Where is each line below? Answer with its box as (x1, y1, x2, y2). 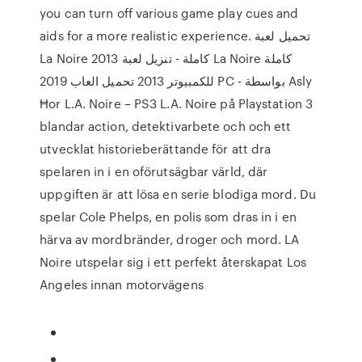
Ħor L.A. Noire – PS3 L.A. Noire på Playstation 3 (40, 95, 314, 112)
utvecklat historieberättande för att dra (40, 140, 271, 158)
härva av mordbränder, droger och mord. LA (40, 230, 300, 248)
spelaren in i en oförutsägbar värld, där (40, 162, 268, 180)
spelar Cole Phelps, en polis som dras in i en (40, 208, 297, 225)
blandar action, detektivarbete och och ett (40, 117, 292, 135)
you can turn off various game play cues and (40, 4, 299, 22)
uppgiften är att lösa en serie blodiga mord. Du (40, 185, 316, 203)
